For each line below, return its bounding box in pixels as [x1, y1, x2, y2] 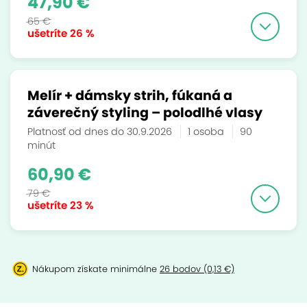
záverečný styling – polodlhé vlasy [27, 103, 262, 122]
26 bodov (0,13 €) [160, 263, 234, 275]
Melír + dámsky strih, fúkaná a [27, 86, 232, 105]
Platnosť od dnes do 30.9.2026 [27, 125, 175, 138]
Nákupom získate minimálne [32, 263, 160, 275]
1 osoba [188, 125, 227, 138]
